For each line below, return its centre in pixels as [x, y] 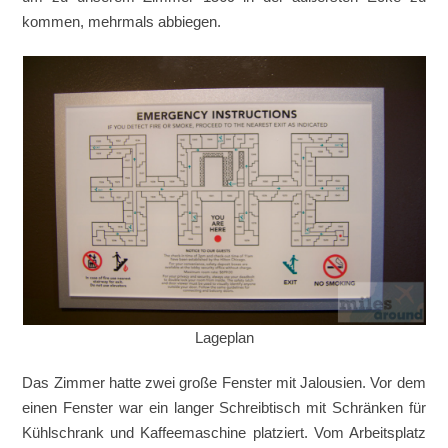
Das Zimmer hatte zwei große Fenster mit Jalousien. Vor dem [224, 383]
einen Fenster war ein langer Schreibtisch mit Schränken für [224, 408]
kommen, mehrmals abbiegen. [122, 21]
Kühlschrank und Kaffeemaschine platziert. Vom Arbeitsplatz [224, 433]
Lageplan [224, 338]
